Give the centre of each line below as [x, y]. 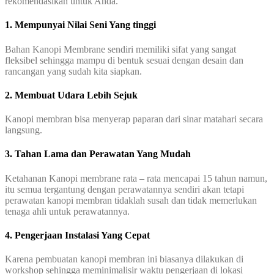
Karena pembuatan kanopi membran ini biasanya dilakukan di [124, 259]
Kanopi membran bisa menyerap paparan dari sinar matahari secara [134, 119]
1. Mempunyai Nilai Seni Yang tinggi [80, 25]
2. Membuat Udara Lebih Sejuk [71, 95]
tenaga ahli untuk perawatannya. [67, 211]
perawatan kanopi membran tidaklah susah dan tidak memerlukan [131, 200]
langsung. [24, 130]
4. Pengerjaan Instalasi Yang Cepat [77, 235]
